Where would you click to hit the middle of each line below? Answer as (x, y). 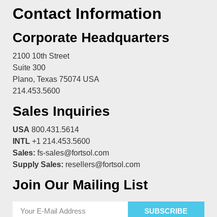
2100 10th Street (41, 56)
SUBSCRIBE (166, 211)
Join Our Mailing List (80, 185)
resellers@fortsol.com (103, 164)
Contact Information (87, 13)
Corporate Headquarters (91, 37)
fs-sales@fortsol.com (73, 153)
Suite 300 (29, 67)
